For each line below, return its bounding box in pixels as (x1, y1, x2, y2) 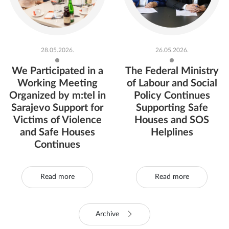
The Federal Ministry (125, 87, 219, 98)
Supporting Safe (135, 124, 208, 135)
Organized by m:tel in (9, 112, 106, 123)
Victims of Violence (13, 136, 102, 147)
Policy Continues (133, 112, 210, 123)
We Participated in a (11, 87, 103, 98)
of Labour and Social (126, 100, 217, 110)
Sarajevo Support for (11, 124, 103, 135)
